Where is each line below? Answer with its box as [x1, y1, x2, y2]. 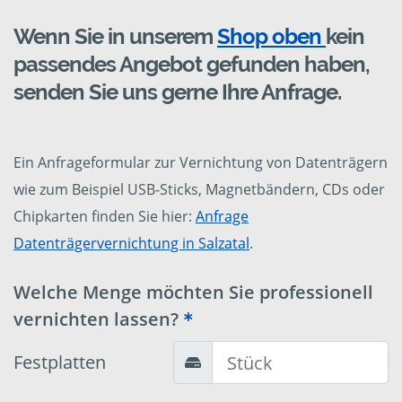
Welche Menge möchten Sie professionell [13, 280, 373, 305]
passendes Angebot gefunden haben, [13, 51, 370, 78]
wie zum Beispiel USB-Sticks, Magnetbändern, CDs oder [13, 179, 385, 200]
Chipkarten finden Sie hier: [13, 206, 196, 227]
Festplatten [13, 350, 106, 375]
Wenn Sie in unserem [13, 23, 217, 50]
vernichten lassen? [13, 307, 179, 332]
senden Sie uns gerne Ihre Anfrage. [13, 79, 341, 106]
